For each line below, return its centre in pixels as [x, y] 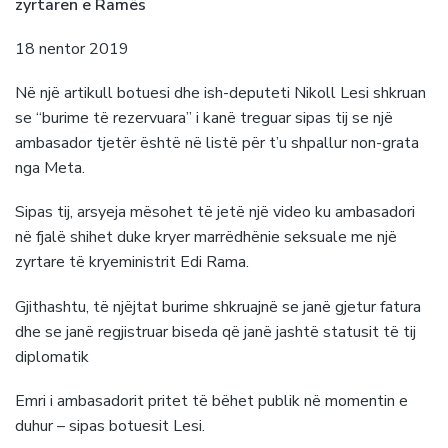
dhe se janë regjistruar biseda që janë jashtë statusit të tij [215, 331]
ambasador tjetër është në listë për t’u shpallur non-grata [217, 143]
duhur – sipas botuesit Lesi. [110, 425]
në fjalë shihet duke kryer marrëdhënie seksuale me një [206, 237]
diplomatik [52, 356]
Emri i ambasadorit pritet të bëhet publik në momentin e [211, 400]
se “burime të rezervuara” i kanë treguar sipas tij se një [204, 118]
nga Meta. [50, 168]
